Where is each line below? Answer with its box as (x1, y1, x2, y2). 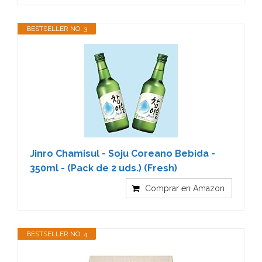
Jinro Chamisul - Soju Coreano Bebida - (30, 147, 215, 159)
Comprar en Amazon (145, 183, 225, 193)
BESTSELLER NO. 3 (26, 24, 87, 33)
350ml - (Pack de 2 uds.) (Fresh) (30, 162, 177, 174)
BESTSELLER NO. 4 (26, 229, 87, 238)
